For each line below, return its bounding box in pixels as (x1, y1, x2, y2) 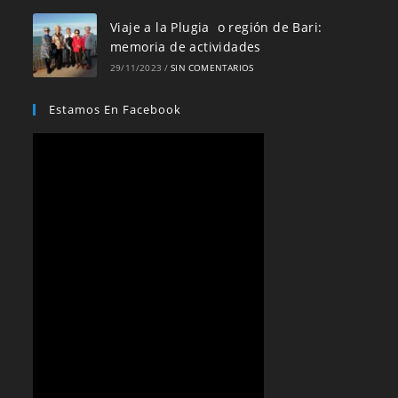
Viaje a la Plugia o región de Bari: (109, 18, 322, 36)
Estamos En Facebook (49, 100, 182, 117)
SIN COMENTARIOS (171, 60, 254, 74)
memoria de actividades (109, 37, 261, 55)
